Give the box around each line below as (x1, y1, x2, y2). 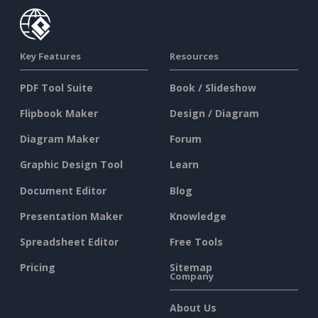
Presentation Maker (20, 209, 123, 223)
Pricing (20, 261, 55, 275)
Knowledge (170, 209, 226, 223)
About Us (170, 300, 216, 314)
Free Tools (170, 235, 223, 249)
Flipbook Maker (20, 106, 98, 120)
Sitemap (170, 261, 212, 275)
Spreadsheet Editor (20, 235, 119, 249)
